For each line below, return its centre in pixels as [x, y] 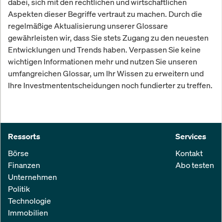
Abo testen [195, 165]
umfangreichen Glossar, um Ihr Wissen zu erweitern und [106, 74]
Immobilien [28, 213]
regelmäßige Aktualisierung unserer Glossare [88, 26]
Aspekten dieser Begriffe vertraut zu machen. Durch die [105, 14]
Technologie [29, 201]
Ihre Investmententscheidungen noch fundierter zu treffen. [110, 85]
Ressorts [24, 137]
